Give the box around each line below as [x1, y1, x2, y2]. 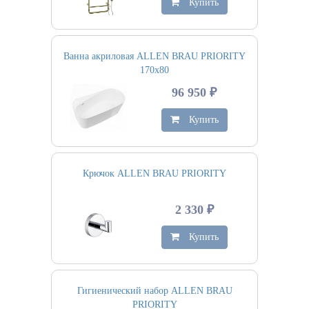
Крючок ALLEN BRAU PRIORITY [83, 168, 226, 179]
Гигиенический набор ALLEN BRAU [77, 286, 232, 296]
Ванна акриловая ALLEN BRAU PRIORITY [63, 51, 246, 61]
